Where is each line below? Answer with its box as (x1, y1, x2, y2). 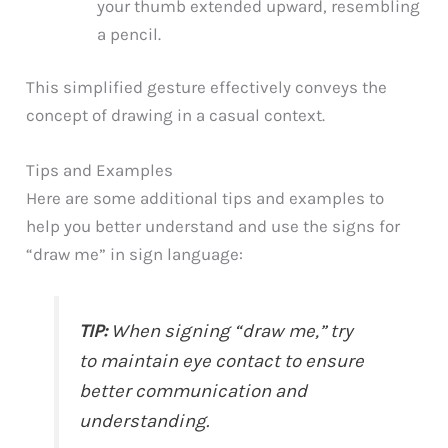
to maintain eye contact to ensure (79, 350, 365, 373)
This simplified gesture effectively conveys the (26, 77, 388, 98)
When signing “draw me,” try (107, 320, 354, 343)
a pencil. (97, 23, 162, 44)
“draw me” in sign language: (26, 244, 244, 265)
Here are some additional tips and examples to (26, 188, 385, 209)
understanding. (79, 410, 210, 433)
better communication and (79, 380, 308, 403)
